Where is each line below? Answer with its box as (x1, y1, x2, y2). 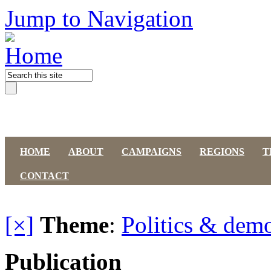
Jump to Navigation (5, 5, 193, 31)
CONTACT (20, 171, 69, 181)
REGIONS (200, 146, 244, 157)
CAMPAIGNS (122, 146, 181, 157)
